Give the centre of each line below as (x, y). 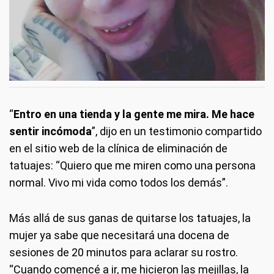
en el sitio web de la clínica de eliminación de (118, 149)
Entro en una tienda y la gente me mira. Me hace (134, 114)
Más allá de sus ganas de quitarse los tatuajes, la (130, 218)
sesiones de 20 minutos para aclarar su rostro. (124, 253)
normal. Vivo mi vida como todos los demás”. (119, 183)
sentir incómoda (50, 131)
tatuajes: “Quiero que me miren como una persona (132, 166)
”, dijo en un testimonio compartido (177, 131)
